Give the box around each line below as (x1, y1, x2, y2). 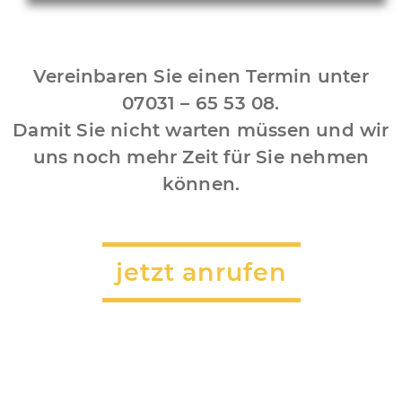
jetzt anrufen (115, 258, 287, 288)
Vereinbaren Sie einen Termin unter (33, 66, 369, 88)
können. (162, 173, 240, 196)
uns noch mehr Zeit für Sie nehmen (32, 146, 370, 169)
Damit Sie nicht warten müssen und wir (13, 119, 389, 142)
